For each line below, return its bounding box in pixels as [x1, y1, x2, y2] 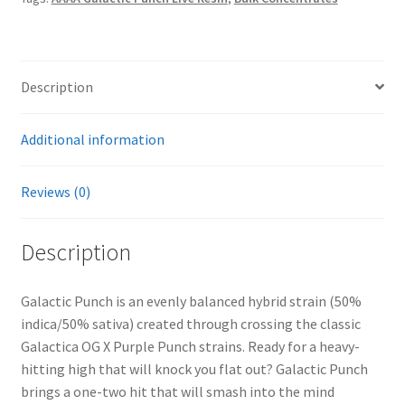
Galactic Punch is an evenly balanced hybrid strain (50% [20, 292, 362, 311]
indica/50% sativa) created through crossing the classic [20, 315, 361, 334]
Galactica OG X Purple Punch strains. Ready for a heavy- [20, 337, 360, 356]
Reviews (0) [20, 182, 90, 201]
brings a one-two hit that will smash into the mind [20, 382, 334, 401]
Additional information [20, 129, 165, 148]
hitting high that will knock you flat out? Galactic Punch [20, 360, 368, 379]
